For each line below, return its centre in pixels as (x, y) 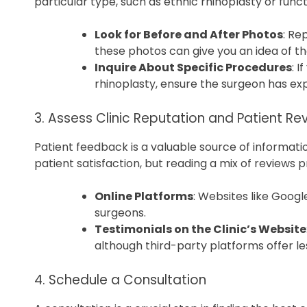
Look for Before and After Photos (189, 35)
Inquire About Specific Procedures (193, 68)
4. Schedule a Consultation (120, 280)
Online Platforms (144, 197)
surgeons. (120, 213)
